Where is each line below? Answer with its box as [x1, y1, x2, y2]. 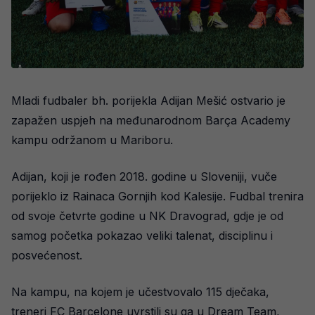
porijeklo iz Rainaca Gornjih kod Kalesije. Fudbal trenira [11, 188, 304, 203]
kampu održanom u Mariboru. [11, 132, 173, 147]
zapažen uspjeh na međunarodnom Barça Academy [11, 112, 290, 127]
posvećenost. [11, 247, 82, 262]
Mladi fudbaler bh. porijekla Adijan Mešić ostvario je [11, 93, 285, 108]
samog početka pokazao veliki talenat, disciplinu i [11, 228, 273, 243]
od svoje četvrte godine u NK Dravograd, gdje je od [11, 208, 283, 223]
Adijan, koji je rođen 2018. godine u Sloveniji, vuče [11, 169, 277, 184]
